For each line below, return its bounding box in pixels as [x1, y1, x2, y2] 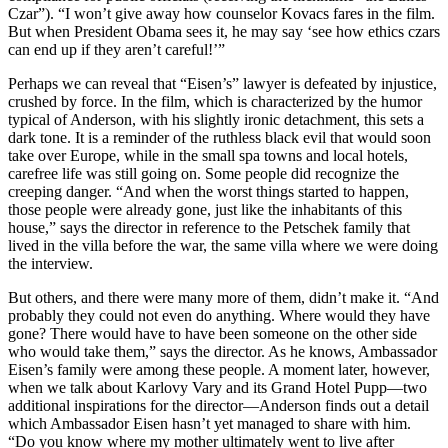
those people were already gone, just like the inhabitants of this [8, 201, 402, 219]
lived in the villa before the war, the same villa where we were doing [8, 237, 438, 255]
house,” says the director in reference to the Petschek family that [8, 219, 410, 237]
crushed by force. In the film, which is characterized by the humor [8, 93, 422, 111]
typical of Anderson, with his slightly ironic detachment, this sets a [8, 111, 424, 129]
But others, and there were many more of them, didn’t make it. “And [8, 289, 439, 307]
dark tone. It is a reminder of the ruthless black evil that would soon [8, 129, 431, 147]
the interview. [8, 255, 93, 273]
